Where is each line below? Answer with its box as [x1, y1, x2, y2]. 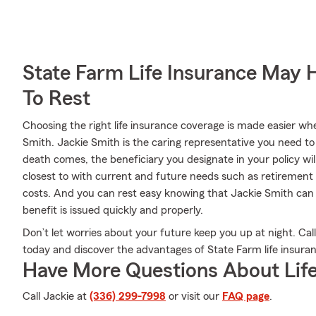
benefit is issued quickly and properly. [23, 205, 203, 216]
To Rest [23, 88, 90, 109]
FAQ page [222, 291, 269, 302]
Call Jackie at [23, 291, 90, 302]
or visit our [166, 291, 222, 302]
